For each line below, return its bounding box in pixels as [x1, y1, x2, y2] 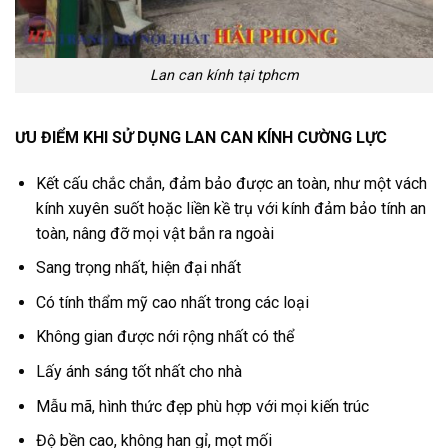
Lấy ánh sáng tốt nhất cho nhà [35, 361, 242, 381]
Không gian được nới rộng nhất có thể [35, 327, 294, 347]
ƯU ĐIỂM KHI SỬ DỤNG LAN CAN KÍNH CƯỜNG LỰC [15, 127, 387, 147]
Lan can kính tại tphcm [149, 67, 299, 85]
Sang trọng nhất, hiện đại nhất [35, 258, 241, 278]
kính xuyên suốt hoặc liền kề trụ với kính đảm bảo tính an [35, 198, 426, 218]
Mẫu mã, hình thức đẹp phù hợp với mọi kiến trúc [35, 396, 369, 416]
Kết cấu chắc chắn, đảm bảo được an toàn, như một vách [35, 173, 427, 193]
